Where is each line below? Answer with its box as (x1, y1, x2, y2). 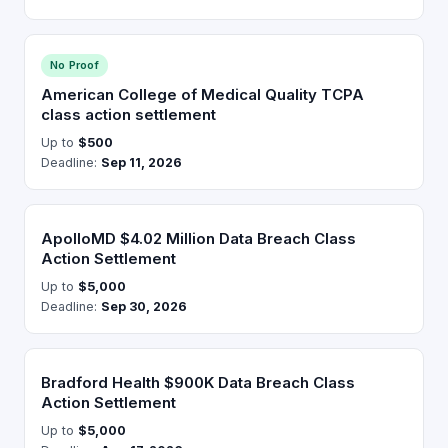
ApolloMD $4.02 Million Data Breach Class (41, 229, 356, 249)
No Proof (50, 58, 99, 73)
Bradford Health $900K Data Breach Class (41, 373, 355, 393)
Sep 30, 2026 (101, 299, 187, 315)
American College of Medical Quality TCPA (41, 85, 364, 105)
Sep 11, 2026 (101, 155, 182, 171)
